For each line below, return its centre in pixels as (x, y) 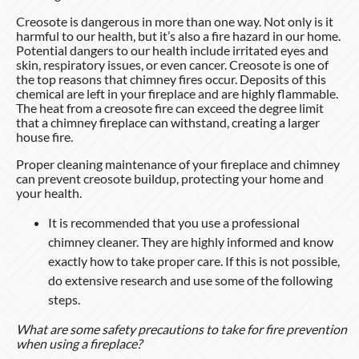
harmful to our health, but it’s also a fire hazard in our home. (178, 36)
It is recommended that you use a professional (174, 223)
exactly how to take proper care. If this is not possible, (194, 261)
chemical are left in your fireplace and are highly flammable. (177, 94)
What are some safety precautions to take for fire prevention (182, 329)
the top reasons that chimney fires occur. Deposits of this (171, 79)
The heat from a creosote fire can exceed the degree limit (170, 108)
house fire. (44, 137)
